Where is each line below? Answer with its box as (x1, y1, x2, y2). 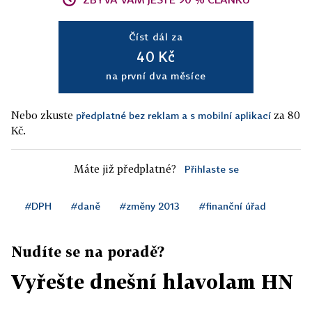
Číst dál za (129, 31, 183, 43)
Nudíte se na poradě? (11, 243, 164, 260)
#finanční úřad (199, 200, 266, 212)
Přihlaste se (184, 163, 239, 175)
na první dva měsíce (105, 70, 207, 82)
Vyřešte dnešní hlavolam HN (11, 270, 293, 294)
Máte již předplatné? (73, 162, 176, 175)
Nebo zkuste (11, 109, 76, 122)
